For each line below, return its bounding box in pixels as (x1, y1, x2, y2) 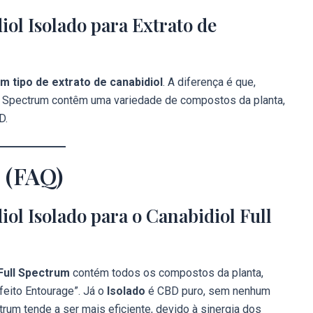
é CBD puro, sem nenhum (145, 284, 270, 298)
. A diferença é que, (163, 75, 256, 89)
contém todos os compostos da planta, (70, 265, 263, 279)
